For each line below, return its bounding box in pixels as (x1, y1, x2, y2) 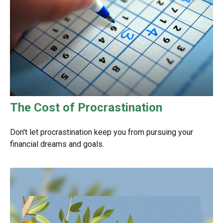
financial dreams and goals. (10, 139, 104, 149)
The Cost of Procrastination (10, 101, 162, 115)
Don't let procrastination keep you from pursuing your (10, 127, 193, 137)
